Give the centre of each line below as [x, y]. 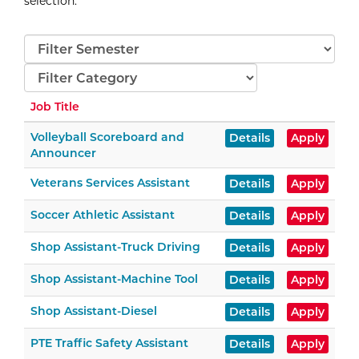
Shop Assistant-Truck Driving [115, 247]
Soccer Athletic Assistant [103, 215]
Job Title [55, 107]
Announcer [63, 153]
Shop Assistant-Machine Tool [114, 279]
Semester [51, 45]
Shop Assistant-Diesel [94, 311]
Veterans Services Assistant [110, 183]
